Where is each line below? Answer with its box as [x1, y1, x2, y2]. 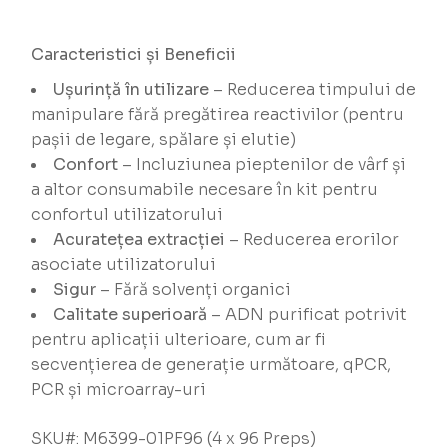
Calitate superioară [53, 304, 208, 326]
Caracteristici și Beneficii [31, 44, 237, 66]
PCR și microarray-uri [31, 379, 207, 401]
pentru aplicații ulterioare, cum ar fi [31, 329, 327, 351]
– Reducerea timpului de [209, 79, 417, 101]
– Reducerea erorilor [225, 229, 400, 251]
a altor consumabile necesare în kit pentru [31, 179, 379, 201]
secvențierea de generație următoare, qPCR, [31, 354, 392, 376]
